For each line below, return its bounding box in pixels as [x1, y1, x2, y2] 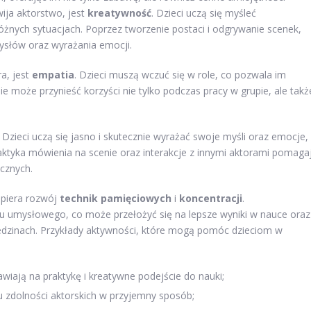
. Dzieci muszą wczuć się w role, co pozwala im [74, 67, 286, 81]
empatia [32, 67, 74, 81]
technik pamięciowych [60, 191, 171, 205]
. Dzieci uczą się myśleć [151, 6, 256, 19]
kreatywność [87, 6, 151, 19]
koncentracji [179, 191, 242, 205]
